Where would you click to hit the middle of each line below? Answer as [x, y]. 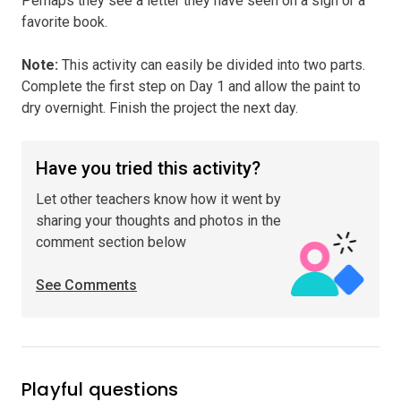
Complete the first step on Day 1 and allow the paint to [191, 86]
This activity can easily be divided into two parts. [212, 64]
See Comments [86, 285]
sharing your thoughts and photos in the [158, 220]
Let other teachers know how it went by [158, 199]
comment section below [111, 242]
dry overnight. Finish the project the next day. [160, 107]
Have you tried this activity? [148, 168]
